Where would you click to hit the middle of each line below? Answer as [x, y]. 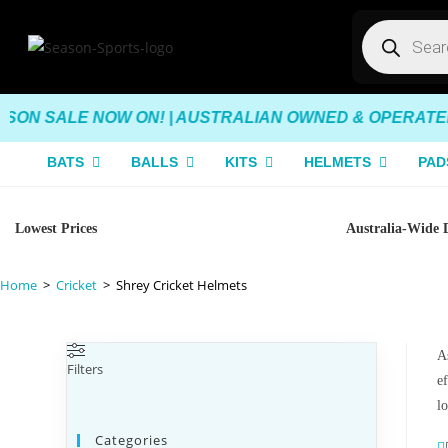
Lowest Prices [56, 228]
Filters [85, 369]
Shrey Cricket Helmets [181, 285]
